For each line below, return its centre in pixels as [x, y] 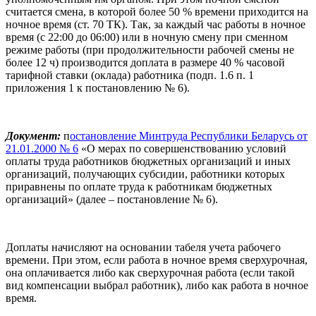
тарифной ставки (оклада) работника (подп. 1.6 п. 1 [130, 75]
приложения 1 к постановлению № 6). [98, 87]
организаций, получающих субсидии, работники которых [145, 174]
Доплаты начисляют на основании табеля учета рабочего [143, 247]
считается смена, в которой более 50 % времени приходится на [157, 11]
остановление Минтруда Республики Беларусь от [189, 135]
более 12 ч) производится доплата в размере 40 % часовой [145, 62]
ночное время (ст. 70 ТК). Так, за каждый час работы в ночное [156, 24]
